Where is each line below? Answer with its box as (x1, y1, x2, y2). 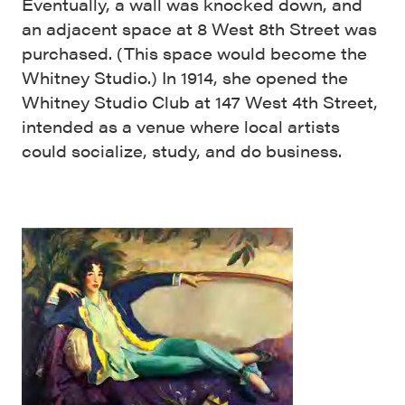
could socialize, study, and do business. (22, 138, 342, 162)
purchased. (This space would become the (22, 41, 367, 64)
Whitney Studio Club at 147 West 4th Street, (22, 89, 378, 113)
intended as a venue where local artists (22, 114, 340, 137)
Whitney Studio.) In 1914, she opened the (22, 65, 348, 89)
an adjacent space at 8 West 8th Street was (22, 16, 377, 40)
